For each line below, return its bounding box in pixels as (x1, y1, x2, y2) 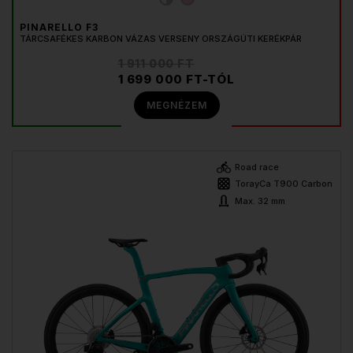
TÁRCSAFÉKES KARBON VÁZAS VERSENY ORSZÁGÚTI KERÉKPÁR (20, 33, 302, 45)
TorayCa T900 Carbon (235, 178, 333, 190)
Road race (235, 162, 279, 173)
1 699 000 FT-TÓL (118, 72, 235, 87)
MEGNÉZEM (146, 98, 207, 111)
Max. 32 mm (235, 195, 285, 207)
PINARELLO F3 (20, 21, 98, 34)
